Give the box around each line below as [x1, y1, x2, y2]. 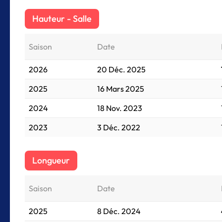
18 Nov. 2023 [97, 103, 142, 113]
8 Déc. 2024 [97, 206, 141, 216]
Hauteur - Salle [32, 13, 92, 24]
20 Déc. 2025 [97, 64, 146, 74]
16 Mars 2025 [97, 84, 144, 94]
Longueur [32, 155, 70, 166]
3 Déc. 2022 [97, 122, 140, 132]
